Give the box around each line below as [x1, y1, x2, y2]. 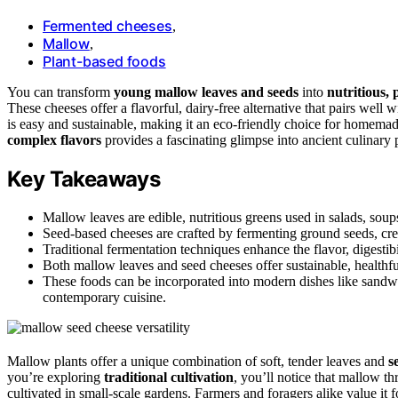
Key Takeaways [7, 165, 161, 192]
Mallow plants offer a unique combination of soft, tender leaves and [7, 353, 388, 369]
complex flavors [7, 131, 101, 147]
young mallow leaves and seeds [114, 84, 298, 99]
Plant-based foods [43, 52, 166, 70]
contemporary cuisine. [43, 289, 166, 305]
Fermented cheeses [43, 16, 172, 35]
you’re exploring [7, 369, 104, 385]
